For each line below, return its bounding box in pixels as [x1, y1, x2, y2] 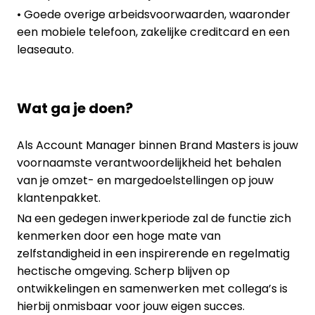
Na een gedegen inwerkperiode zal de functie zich [17, 210, 291, 227]
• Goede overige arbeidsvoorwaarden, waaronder [17, 6, 290, 23]
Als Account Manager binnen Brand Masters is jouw [17, 137, 298, 154]
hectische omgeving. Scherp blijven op [17, 263, 230, 280]
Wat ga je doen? [17, 98, 133, 119]
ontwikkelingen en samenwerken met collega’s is [17, 281, 288, 297]
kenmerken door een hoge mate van [17, 228, 221, 245]
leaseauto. [17, 41, 74, 58]
